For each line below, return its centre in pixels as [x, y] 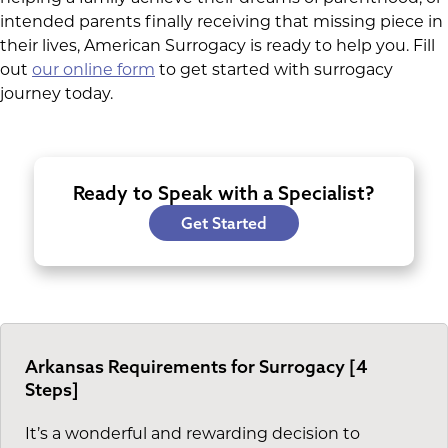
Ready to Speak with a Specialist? [224, 192]
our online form [93, 70]
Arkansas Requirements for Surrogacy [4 [196, 366]
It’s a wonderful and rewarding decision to [192, 434]
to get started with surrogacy [274, 70]
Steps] [52, 389]
